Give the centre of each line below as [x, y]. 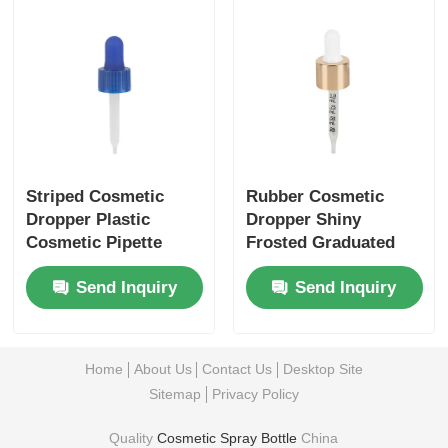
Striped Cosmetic [95, 196]
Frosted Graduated [320, 242]
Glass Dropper [303, 265]
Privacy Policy [255, 393]
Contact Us [237, 369]
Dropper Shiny [303, 219]
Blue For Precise [92, 265]
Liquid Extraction [95, 288]
